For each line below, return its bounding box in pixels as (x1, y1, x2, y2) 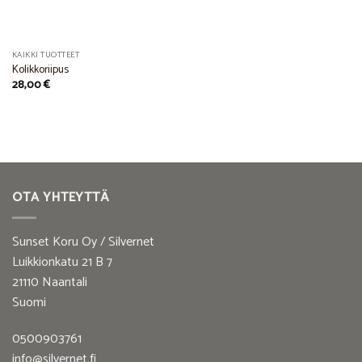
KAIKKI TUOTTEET (11, 48, 80, 62)
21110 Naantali (12, 271, 87, 293)
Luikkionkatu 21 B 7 (12, 250, 112, 273)
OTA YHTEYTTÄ (12, 186, 109, 208)
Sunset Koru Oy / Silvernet (12, 230, 154, 253)
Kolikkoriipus (11, 61, 69, 79)
